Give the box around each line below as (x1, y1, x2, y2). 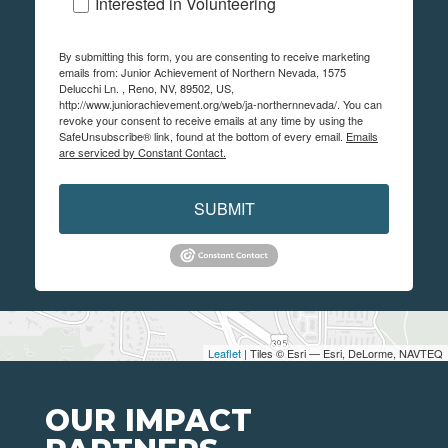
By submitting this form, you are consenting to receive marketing (59, 47, 370, 64)
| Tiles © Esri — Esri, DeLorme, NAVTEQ (241, 344, 443, 361)
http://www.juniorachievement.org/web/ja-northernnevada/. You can (59, 95, 382, 112)
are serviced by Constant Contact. (59, 143, 226, 160)
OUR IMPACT (45, 401, 252, 439)
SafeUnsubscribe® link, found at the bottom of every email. (59, 127, 346, 144)
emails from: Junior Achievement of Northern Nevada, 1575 (59, 63, 346, 80)
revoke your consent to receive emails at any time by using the (59, 111, 363, 128)
